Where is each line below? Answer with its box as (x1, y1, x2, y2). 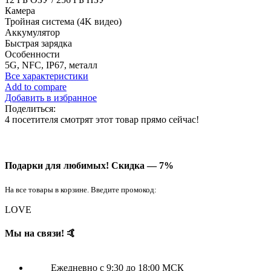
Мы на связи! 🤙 (5, 228, 76, 239)
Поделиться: (5, 103, 56, 114)
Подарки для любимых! (5, 160, 111, 171)
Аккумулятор (5, 27, 60, 38)
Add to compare (5, 82, 67, 93)
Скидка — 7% (111, 160, 174, 171)
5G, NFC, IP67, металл (5, 60, 97, 71)
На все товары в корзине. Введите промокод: (5, 184, 157, 194)
